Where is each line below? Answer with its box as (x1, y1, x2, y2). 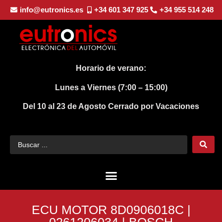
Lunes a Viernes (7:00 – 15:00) (55, 83, 167, 92)
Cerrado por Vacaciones (108, 102, 199, 111)
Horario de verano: (76, 64, 146, 73)
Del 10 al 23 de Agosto (23, 102, 108, 111)
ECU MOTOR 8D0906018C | (31, 203, 191, 217)
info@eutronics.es (19, 5, 83, 14)
